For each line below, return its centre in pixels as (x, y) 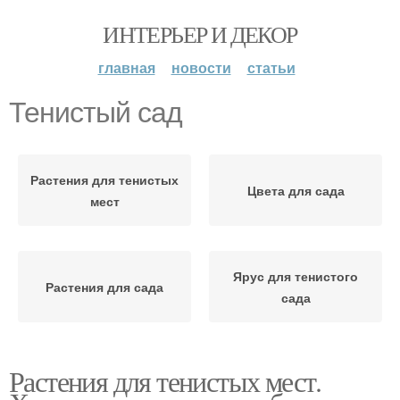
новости (201, 67)
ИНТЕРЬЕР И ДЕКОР (200, 34)
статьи (271, 67)
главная (126, 67)
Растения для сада (104, 287)
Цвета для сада (296, 190)
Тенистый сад (96, 112)
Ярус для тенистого (296, 276)
